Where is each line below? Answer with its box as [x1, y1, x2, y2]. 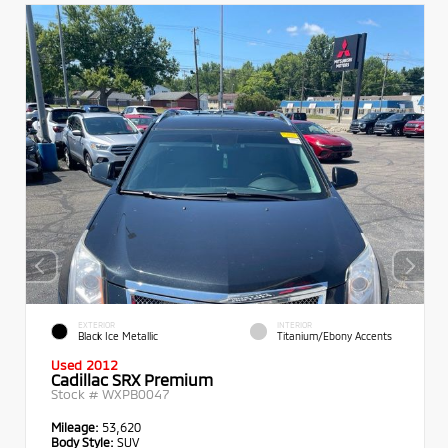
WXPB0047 [102, 385, 170, 402]
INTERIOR [277, 319, 312, 330]
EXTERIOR [78, 319, 115, 330]
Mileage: [51, 419, 102, 434]
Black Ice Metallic [78, 330, 158, 343]
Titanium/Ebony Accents [277, 330, 392, 343]
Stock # [51, 385, 102, 402]
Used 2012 [51, 356, 118, 373]
